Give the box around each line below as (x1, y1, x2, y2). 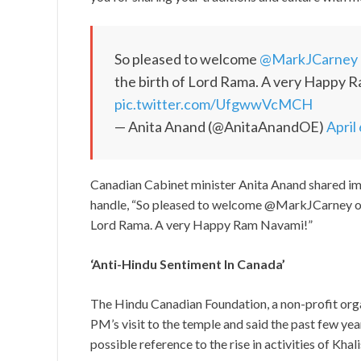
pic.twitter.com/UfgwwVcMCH (114, 95, 313, 114)
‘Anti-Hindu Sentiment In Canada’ (90, 256, 285, 272)
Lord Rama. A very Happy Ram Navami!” (90, 217, 313, 233)
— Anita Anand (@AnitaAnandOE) (114, 118, 326, 136)
